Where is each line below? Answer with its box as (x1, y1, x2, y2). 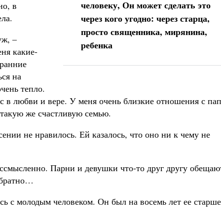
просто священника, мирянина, (81, 25, 207, 38)
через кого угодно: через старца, (81, 12, 210, 25)
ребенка (81, 38, 112, 51)
